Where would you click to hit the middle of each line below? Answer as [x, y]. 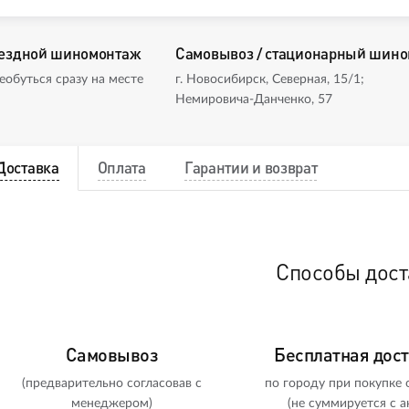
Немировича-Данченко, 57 [254, 100]
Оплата [121, 168]
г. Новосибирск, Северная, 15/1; [270, 80]
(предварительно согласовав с [111, 384]
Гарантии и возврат [251, 168]
